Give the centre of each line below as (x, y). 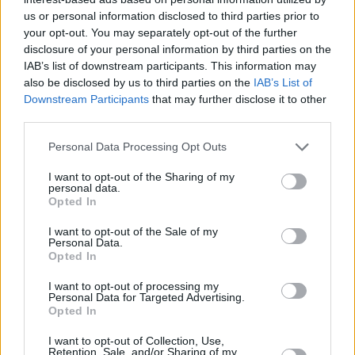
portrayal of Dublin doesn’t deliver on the (154, 24)
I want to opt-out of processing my (134, 286)
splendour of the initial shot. (107, 46)
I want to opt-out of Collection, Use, (136, 340)
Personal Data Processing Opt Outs (137, 147)
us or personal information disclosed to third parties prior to (172, 15)
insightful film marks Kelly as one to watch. (160, 90)
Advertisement (177, 312)
